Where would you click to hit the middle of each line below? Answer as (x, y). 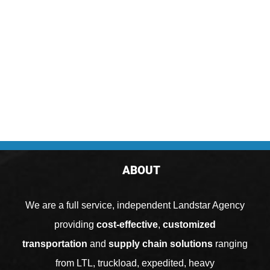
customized (189, 225)
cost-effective (127, 225)
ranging (230, 244)
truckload (117, 263)
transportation (55, 244)
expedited (162, 263)
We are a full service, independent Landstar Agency (135, 206)
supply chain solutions (160, 244)
